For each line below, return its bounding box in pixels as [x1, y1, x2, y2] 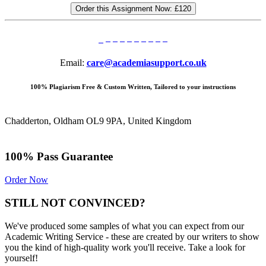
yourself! [5, 252, 38, 263]
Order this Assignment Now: [75, 4, 175, 13]
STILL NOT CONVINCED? [5, 196, 145, 209]
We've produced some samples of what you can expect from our [5, 220, 244, 231]
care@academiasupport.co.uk [86, 57, 207, 68]
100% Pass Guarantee [5, 150, 113, 163]
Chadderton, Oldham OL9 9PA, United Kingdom [5, 115, 191, 126]
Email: [59, 57, 87, 68]
